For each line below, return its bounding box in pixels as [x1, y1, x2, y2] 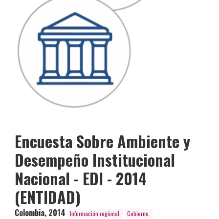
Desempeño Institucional [15, 148, 175, 171]
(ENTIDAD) [15, 185, 81, 208]
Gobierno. [127, 209, 151, 218]
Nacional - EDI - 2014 [15, 166, 147, 190]
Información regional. [69, 209, 121, 218]
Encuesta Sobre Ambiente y [15, 129, 190, 153]
